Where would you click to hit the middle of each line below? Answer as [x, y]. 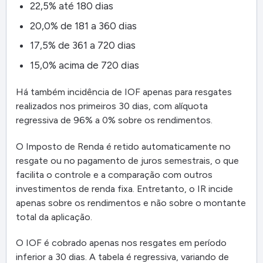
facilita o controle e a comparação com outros [114, 174]
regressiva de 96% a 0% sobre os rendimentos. [114, 120]
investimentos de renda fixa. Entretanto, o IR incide [124, 188]
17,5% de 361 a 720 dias [83, 45]
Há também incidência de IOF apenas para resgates [124, 92]
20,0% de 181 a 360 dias [83, 26]
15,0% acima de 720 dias [85, 65]
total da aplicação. [54, 217]
